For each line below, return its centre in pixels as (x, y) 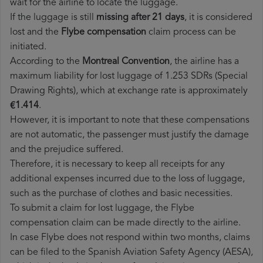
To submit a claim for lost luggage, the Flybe (102, 209)
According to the (46, 62)
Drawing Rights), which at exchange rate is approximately (129, 91)
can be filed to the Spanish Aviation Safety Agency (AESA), (131, 253)
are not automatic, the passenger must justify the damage (129, 135)
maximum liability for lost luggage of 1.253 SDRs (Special (129, 77)
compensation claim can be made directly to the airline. (125, 223)
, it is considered (218, 18)
